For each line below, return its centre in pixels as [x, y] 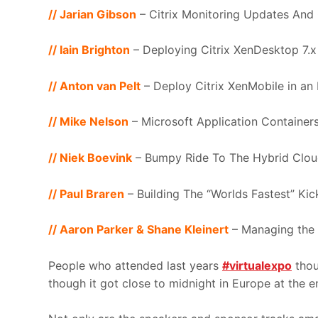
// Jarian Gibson [92, 14]
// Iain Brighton [89, 50]
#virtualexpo [257, 265]
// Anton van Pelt [94, 86]
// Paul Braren [86, 193]
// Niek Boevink [90, 158]
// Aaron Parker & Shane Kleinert [138, 230]
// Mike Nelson [88, 122]
